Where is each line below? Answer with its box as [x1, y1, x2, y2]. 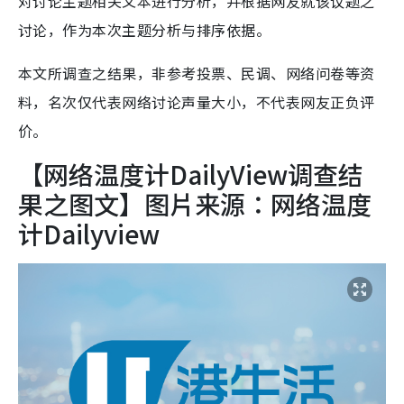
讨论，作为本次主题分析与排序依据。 [18, 18, 271, 41]
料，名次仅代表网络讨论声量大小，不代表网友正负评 [18, 90, 375, 113]
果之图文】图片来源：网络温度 [18, 185, 372, 222]
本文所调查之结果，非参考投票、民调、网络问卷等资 [18, 61, 375, 84]
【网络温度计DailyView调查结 [18, 155, 363, 192]
